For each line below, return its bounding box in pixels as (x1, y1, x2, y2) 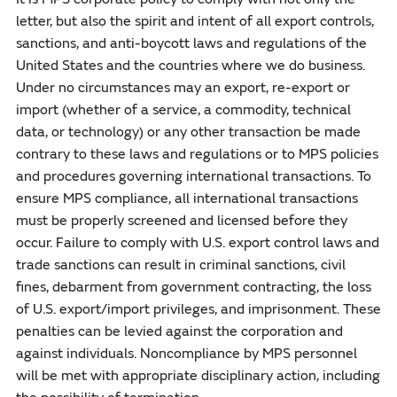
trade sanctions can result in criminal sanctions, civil (15, 255, 346, 274)
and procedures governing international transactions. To (15, 167, 371, 185)
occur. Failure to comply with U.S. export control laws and (15, 233, 379, 252)
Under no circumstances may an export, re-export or (15, 78, 350, 97)
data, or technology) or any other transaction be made (15, 122, 361, 141)
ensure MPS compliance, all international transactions (15, 189, 358, 207)
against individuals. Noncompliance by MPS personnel (15, 344, 357, 362)
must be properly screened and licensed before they (15, 211, 347, 230)
